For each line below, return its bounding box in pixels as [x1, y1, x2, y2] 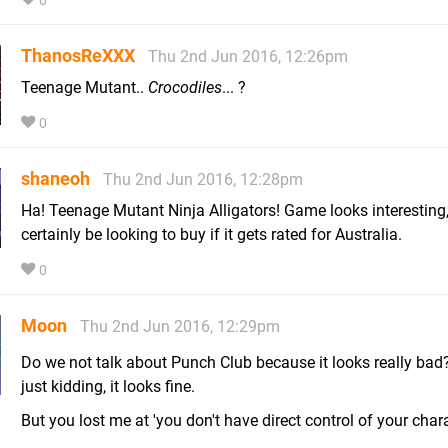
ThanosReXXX [21, 45, 135, 67]
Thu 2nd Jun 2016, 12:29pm [80, 317, 280, 337]
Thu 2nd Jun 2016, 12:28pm [103, 170, 303, 190]
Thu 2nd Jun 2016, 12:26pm [148, 47, 348, 67]
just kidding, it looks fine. [21, 376, 195, 396]
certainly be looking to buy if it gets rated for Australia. [21, 225, 402, 245]
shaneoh [21, 168, 90, 190]
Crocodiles [148, 78, 222, 98]
